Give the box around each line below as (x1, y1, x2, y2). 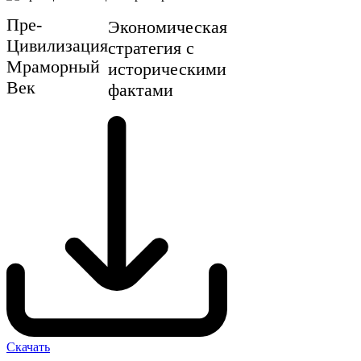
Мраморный (6, 56, 100, 77)
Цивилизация (6, 35, 108, 56)
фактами (108, 80, 173, 101)
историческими (108, 59, 226, 80)
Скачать (6, 340, 50, 355)
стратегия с (108, 38, 194, 59)
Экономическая (108, 17, 227, 38)
